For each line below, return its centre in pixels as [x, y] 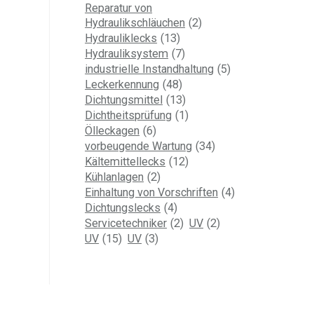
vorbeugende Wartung [139, 146]
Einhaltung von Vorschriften [152, 192]
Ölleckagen [112, 130]
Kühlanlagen [115, 177]
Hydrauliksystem [127, 53]
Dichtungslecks [123, 207]
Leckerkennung [122, 84]
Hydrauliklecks [121, 38]
